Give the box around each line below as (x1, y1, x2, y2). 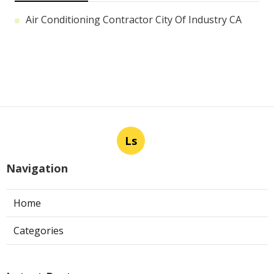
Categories (13, 224, 64, 238)
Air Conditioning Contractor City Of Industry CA (26, 13, 242, 27)
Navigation (6, 161, 68, 176)
